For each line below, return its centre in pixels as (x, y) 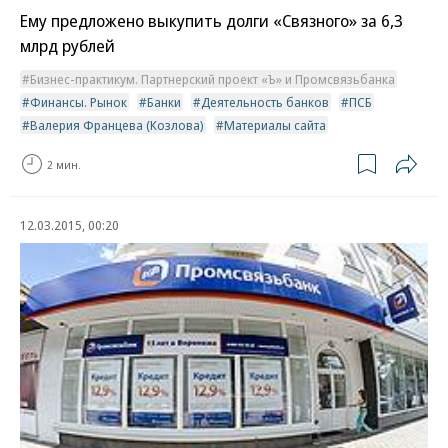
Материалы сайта (275, 125)
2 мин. (64, 164)
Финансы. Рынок (78, 102)
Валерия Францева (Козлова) (117, 125)
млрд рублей (67, 46)
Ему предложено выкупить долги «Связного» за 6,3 (211, 21)
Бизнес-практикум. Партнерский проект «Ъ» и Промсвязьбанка (212, 79)
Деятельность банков (265, 102)
